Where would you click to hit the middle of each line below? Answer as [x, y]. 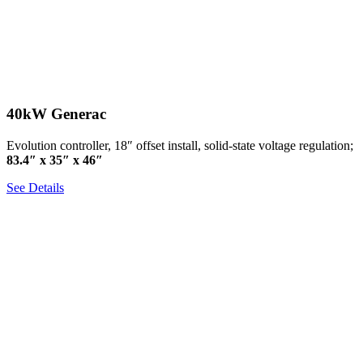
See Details [35, 187]
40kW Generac [56, 114]
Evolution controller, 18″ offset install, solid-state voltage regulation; [180, 145]
